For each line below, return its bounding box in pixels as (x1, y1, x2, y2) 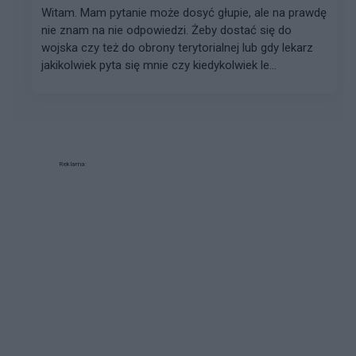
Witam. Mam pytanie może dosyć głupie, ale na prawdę (41, 5, 327, 20)
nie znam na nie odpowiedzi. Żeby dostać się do (41, 22, 292, 37)
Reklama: (59, 160, 87, 168)
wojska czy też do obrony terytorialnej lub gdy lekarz (41, 40, 313, 55)
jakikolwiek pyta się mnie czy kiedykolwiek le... (41, 57, 277, 72)
